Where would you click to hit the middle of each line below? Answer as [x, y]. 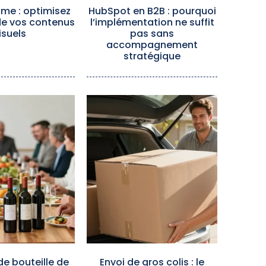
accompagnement [152, 45]
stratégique [152, 56]
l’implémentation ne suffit [152, 22]
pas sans [152, 34]
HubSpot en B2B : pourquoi [152, 11]
